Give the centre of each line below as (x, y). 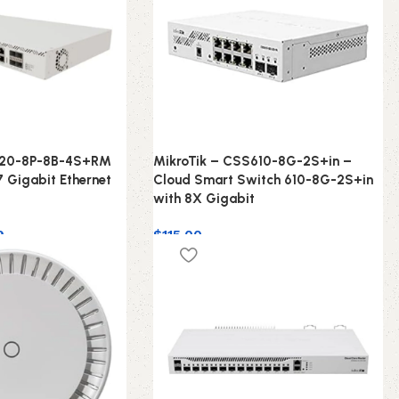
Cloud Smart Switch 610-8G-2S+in (263, 180)
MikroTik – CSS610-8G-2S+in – (252, 162)
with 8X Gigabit (204, 199)
